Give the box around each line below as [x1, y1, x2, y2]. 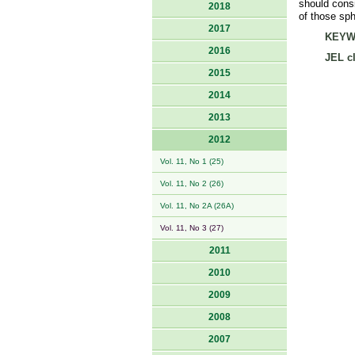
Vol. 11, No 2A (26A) [160, 201, 234, 210]
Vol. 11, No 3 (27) [160, 223, 223, 232]
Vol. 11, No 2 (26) [160, 179, 223, 188]
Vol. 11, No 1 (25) [160, 157, 223, 166]
